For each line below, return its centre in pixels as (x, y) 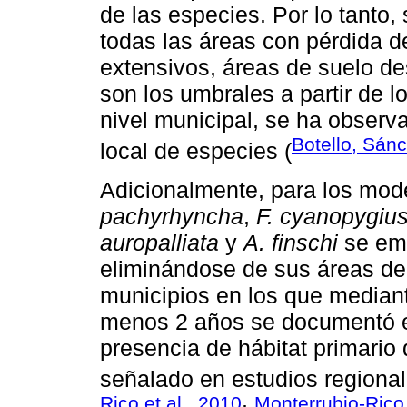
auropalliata (159, 242)
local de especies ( (196, 151)
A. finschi (291, 242)
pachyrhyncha (172, 216)
